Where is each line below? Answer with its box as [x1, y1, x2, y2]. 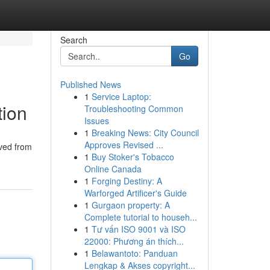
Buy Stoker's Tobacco [91, 151, 174, 163]
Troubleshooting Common [84, 102, 183, 115]
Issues [84, 115, 109, 127]
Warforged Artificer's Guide [84, 187, 187, 199]
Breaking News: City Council [91, 127, 199, 139]
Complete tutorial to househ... [84, 211, 197, 223]
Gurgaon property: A [91, 199, 170, 211]
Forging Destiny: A [91, 175, 162, 187]
